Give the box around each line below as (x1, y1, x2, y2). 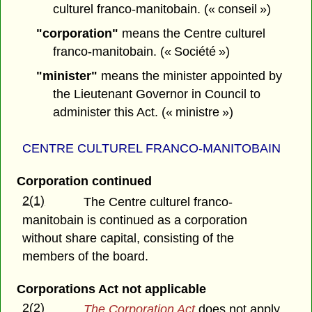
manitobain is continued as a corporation (22, 212, 248, 227)
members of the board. (22, 249, 149, 263)
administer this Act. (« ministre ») (53, 104, 234, 119)
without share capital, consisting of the (22, 231, 235, 245)
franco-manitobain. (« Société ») (53, 45, 231, 59)
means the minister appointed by (97, 68, 282, 83)
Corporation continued (16, 174, 152, 189)
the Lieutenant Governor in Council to (53, 86, 261, 101)
